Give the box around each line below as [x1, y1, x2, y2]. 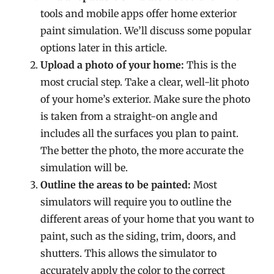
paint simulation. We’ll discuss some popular [40, 24, 252, 37]
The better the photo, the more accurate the [40, 144, 244, 157]
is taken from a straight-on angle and [40, 110, 218, 122]
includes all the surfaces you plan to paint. [40, 127, 239, 139]
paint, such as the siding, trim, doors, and [40, 230, 237, 242]
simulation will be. [40, 161, 128, 174]
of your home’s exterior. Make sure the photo [40, 93, 251, 105]
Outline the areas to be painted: [40, 179, 191, 191]
